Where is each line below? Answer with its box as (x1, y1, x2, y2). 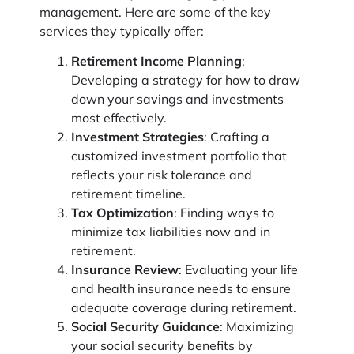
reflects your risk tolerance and (71, 169, 252, 186)
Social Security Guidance (71, 321, 220, 337)
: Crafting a (204, 131, 269, 148)
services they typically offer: (40, 25, 204, 42)
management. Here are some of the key (40, 6, 271, 23)
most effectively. (71, 112, 167, 129)
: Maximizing (220, 321, 294, 337)
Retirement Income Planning (71, 55, 242, 72)
